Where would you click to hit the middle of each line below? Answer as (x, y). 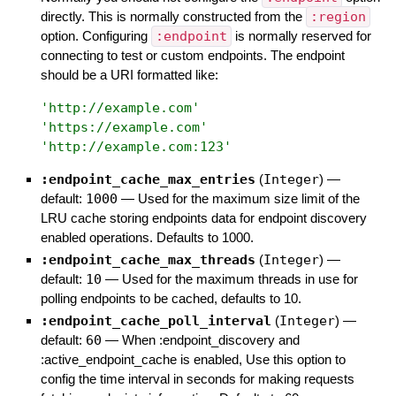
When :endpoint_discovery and (210, 340)
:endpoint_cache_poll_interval (156, 321)
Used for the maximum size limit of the (248, 199)
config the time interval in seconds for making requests (197, 379)
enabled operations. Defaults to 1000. (147, 238)
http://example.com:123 (136, 147)
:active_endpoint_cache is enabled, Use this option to (193, 360)
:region (338, 17)
